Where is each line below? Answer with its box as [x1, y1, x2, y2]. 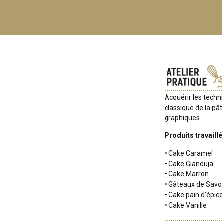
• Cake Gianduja [165, 159, 213, 167]
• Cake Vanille [165, 201, 207, 209]
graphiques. [165, 114, 201, 122]
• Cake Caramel [165, 149, 213, 157]
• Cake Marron [165, 169, 209, 178]
